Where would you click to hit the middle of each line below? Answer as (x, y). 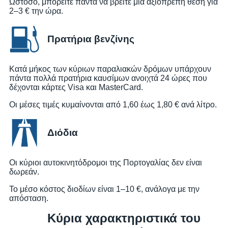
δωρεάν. (24, 172)
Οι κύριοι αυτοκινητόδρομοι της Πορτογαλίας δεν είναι (106, 163)
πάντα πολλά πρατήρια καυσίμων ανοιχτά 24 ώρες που (108, 78)
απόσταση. (29, 198)
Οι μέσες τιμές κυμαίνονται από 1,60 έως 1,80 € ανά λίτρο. (113, 105)
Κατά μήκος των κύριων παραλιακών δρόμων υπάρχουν (110, 69)
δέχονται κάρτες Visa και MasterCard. (76, 88)
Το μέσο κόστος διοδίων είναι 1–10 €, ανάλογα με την (104, 189)
